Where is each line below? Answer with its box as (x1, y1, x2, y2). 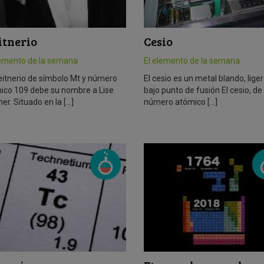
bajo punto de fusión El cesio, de (143, 85, 262, 95)
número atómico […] (143, 97, 217, 107)
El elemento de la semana (143, 56, 240, 66)
